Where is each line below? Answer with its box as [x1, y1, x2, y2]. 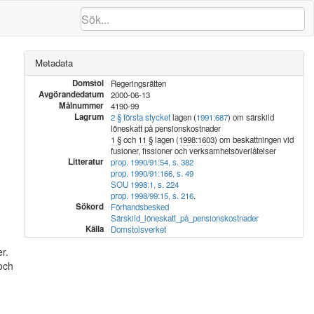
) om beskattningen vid [214, 134, 294, 145]
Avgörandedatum [38, 88, 104, 100]
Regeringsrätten [110, 78, 166, 89]
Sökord [75, 200, 104, 212]
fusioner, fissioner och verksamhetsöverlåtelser [110, 145, 276, 156]
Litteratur [67, 156, 104, 168]
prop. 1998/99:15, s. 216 [110, 190, 193, 201]
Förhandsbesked [110, 201, 169, 212]
